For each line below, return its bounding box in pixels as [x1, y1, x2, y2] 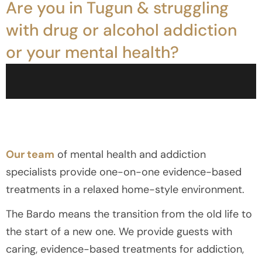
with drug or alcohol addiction [6, 19, 237, 42]
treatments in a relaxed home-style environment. [6, 182, 244, 197]
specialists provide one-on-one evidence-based [6, 165, 242, 180]
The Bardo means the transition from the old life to [6, 207, 252, 222]
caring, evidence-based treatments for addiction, [6, 242, 244, 257]
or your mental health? [6, 42, 179, 64]
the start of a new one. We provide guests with [6, 225, 232, 239]
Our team [6, 147, 54, 162]
